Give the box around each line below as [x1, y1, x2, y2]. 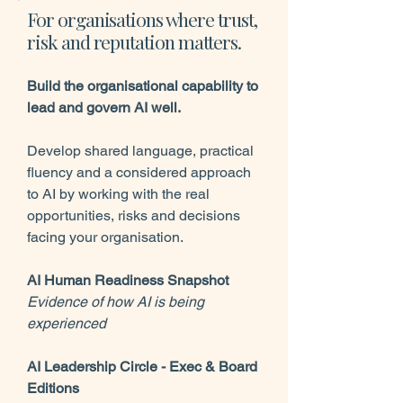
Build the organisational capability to [27, 77, 258, 94]
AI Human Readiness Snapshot [27, 272, 228, 289]
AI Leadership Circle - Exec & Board [27, 358, 257, 375]
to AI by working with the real [27, 185, 210, 202]
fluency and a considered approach [27, 164, 251, 181]
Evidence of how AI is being [27, 293, 204, 310]
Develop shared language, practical [27, 142, 254, 159]
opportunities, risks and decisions [27, 207, 240, 224]
